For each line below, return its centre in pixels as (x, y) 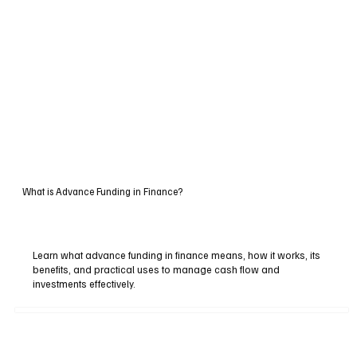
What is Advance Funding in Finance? (102, 192)
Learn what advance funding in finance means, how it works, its (177, 255)
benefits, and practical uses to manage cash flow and (157, 269)
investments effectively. (84, 283)
